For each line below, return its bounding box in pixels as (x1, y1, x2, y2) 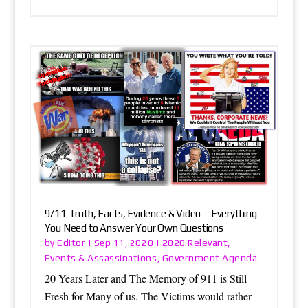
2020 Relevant (162, 236, 228, 248)
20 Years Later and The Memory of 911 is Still (44, 270, 247, 285)
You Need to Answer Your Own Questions (44, 221, 223, 234)
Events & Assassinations (44, 252, 157, 263)
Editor (57, 236, 86, 248)
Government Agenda (162, 252, 258, 263)
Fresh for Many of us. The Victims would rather (44, 288, 252, 303)
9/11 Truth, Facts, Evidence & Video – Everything (44, 207, 257, 219)
